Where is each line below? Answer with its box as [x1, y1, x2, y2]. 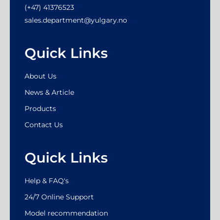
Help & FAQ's [25, 176, 69, 185]
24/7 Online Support [25, 192, 94, 201]
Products [25, 104, 56, 113]
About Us [25, 71, 56, 81]
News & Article [25, 87, 74, 97]
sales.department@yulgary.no [25, 15, 127, 25]
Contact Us [25, 120, 63, 129]
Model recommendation [25, 208, 108, 218]
